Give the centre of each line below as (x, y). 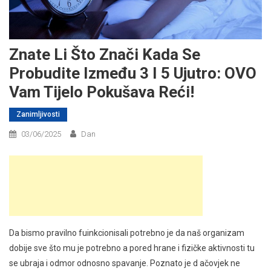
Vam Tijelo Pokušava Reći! (102, 92)
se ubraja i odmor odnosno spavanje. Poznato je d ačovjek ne (125, 263)
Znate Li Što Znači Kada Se (105, 55)
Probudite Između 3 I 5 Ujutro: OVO (133, 73)
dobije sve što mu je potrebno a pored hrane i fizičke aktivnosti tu (132, 248)
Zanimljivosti (38, 115)
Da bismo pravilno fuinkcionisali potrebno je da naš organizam (127, 233)
